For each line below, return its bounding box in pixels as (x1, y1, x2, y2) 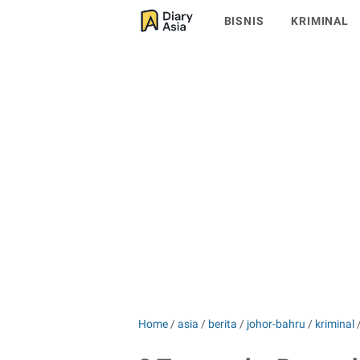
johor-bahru (247, 317, 305, 330)
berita (208, 317, 237, 330)
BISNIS (223, 14, 264, 27)
